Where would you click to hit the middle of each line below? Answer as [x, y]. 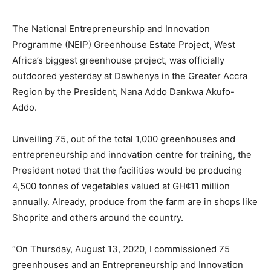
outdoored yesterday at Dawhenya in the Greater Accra [130, 76]
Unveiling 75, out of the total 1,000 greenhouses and [124, 139]
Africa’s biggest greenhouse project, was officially [118, 60]
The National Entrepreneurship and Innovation [111, 29]
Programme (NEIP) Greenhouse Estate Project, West [124, 44]
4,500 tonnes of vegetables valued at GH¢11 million [121, 186]
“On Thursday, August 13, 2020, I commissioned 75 [121, 249]
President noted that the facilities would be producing [127, 170]
